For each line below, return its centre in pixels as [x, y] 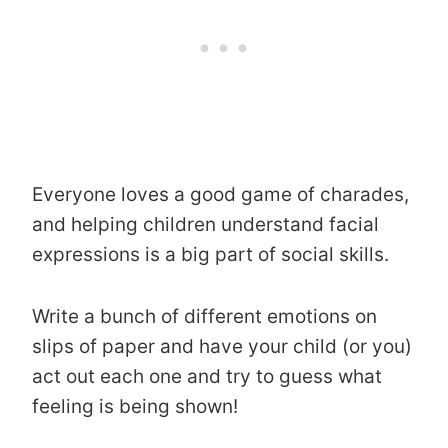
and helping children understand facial [205, 224]
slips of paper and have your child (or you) [222, 346]
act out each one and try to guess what [207, 376]
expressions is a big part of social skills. [210, 254]
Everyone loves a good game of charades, [220, 194]
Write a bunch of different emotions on [204, 316]
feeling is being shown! [135, 406]
